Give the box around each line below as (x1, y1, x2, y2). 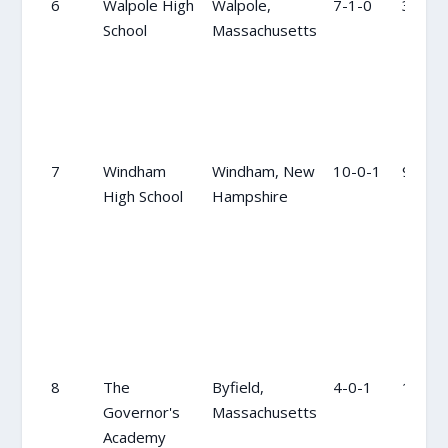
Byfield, (211, 376, 264, 397)
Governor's (102, 401, 180, 422)
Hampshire (211, 185, 288, 206)
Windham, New (211, 160, 315, 181)
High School (102, 185, 183, 206)
